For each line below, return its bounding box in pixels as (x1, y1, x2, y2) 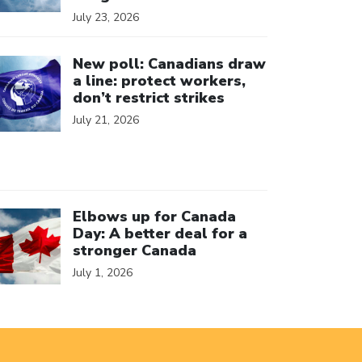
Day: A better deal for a (73, 224, 247, 243)
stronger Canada (73, 241, 196, 260)
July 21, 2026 (73, 112, 139, 128)
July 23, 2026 (73, 10, 139, 25)
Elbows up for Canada (73, 207, 236, 226)
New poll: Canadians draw (73, 53, 266, 74)
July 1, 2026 (73, 265, 133, 280)
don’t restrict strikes (73, 87, 225, 107)
